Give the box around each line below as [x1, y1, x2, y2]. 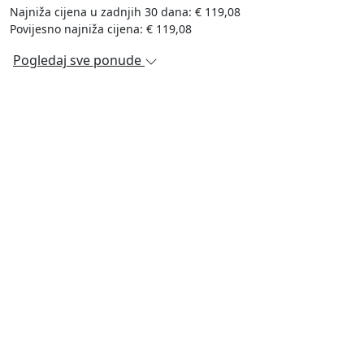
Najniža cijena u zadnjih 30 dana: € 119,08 [10, 4, 240, 19]
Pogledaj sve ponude [13, 51, 141, 69]
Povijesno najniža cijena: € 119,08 [10, 21, 192, 37]
